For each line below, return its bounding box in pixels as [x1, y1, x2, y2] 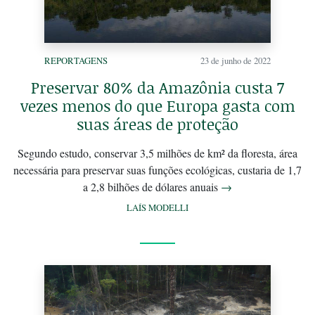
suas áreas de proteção [77, 112, 238, 135]
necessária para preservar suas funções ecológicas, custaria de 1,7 [13, 162, 302, 177]
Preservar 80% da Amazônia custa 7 [31, 76, 284, 98]
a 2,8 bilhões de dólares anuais [83, 179, 221, 194]
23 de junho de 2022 [200, 53, 271, 67]
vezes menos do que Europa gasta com [20, 94, 295, 117]
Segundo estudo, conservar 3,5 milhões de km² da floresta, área [18, 145, 297, 160]
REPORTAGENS [44, 53, 108, 67]
